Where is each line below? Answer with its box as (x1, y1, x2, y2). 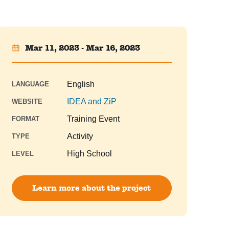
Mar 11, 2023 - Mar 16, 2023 (25, 42, 140, 54)
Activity (66, 132, 93, 141)
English (66, 80, 95, 89)
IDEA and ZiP (66, 97, 117, 106)
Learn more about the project (32, 182, 151, 194)
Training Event (66, 114, 120, 124)
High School (66, 149, 112, 158)
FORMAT (11, 115, 39, 123)
